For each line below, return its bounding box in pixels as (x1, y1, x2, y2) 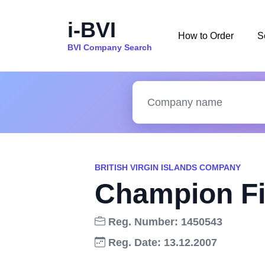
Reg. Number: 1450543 (105, 216, 222, 228)
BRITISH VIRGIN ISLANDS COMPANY (95, 163, 241, 172)
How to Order (178, 30, 234, 41)
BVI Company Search (67, 42, 152, 52)
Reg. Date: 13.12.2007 (105, 237, 217, 248)
